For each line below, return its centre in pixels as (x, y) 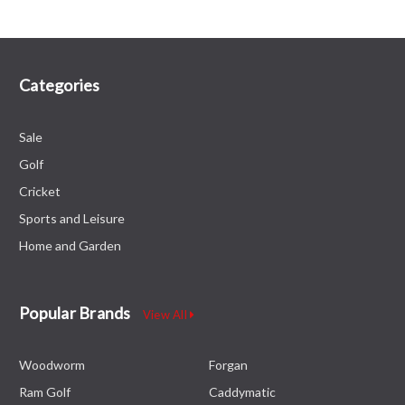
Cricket (40, 191)
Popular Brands (76, 312)
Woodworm (52, 364)
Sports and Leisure (72, 218)
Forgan (228, 364)
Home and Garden (70, 245)
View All (166, 314)
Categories (60, 85)
